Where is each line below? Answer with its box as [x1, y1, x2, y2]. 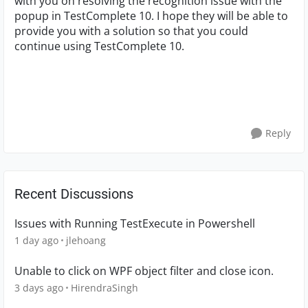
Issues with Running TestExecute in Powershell [14, 216, 255, 231]
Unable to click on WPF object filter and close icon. [14, 263, 274, 278]
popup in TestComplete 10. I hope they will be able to [14, 8, 288, 23]
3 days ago [14, 281, 63, 294]
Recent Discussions [14, 186, 133, 202]
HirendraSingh [71, 281, 138, 294]
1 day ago [14, 234, 58, 247]
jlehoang [66, 234, 106, 247]
